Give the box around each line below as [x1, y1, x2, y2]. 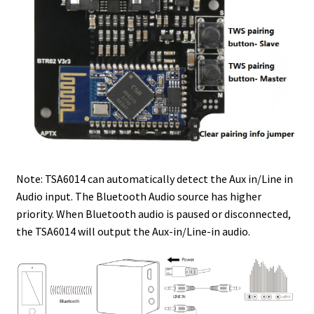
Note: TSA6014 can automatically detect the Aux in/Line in [15, 171, 293, 186]
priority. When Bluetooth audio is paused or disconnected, [15, 206, 291, 221]
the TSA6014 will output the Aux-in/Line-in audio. [15, 224, 250, 238]
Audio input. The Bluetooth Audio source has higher [15, 189, 261, 203]
